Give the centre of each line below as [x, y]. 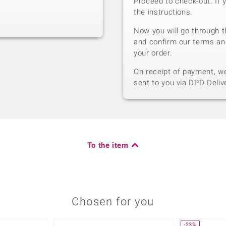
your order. [153, 53]
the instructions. [163, 12]
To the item [108, 146]
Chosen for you [113, 202]
